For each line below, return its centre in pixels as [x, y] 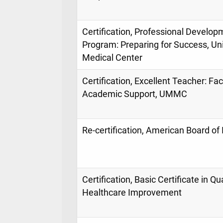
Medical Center [112, 57]
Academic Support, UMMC [135, 94]
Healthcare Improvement [132, 192]
